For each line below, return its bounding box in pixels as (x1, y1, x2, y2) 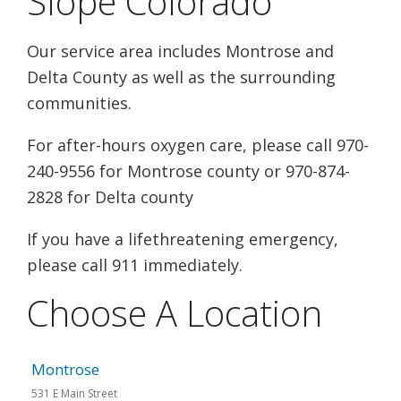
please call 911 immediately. (27, 254, 243, 276)
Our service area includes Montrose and (27, 40, 334, 62)
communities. (27, 92, 132, 114)
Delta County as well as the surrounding (27, 66, 336, 88)
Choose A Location (27, 288, 322, 337)
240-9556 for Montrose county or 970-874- (27, 160, 350, 182)
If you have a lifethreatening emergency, (27, 228, 338, 250)
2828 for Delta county (27, 186, 193, 208)
